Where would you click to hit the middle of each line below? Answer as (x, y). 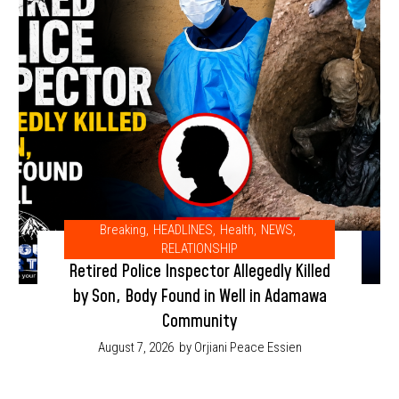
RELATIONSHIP (199, 249)
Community (199, 322)
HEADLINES (183, 230)
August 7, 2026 (135, 348)
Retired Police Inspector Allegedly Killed (199, 272)
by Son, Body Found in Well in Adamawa (199, 297)
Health (236, 230)
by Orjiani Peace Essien (240, 348)
